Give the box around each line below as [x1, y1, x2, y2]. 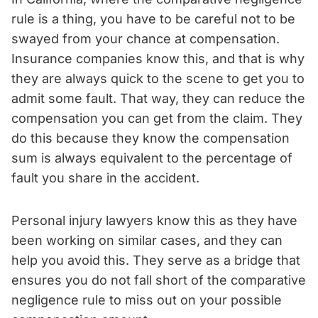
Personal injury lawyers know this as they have [11, 212, 297, 228]
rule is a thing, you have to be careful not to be [11, 11, 295, 26]
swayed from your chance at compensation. [11, 31, 280, 46]
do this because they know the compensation [11, 130, 290, 146]
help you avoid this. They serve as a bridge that [11, 252, 300, 268]
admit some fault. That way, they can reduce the [11, 90, 305, 106]
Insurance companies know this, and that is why [11, 50, 305, 66]
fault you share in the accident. [11, 170, 199, 185]
